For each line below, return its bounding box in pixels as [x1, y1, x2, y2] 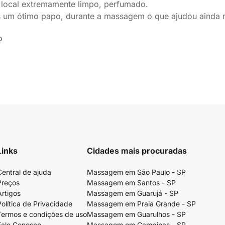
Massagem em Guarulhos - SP [87, 210, 186, 218]
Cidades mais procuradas [87, 146, 187, 156]
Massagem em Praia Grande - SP [87, 199, 196, 208]
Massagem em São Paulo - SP [87, 168, 186, 176]
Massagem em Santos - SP [87, 178, 176, 187]
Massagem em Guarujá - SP [87, 189, 178, 197]
